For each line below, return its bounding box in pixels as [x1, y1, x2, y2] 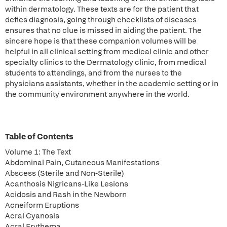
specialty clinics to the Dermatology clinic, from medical [5, 57, 206, 67]
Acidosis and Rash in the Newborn [5, 190, 127, 200]
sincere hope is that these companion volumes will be [5, 36, 197, 46]
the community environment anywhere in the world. [5, 89, 191, 99]
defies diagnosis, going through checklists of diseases [5, 15, 197, 25]
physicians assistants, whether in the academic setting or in [5, 79, 218, 89]
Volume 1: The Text [5, 147, 71, 157]
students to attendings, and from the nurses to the [5, 68, 182, 78]
